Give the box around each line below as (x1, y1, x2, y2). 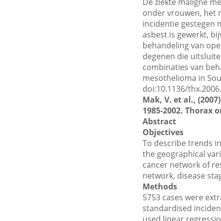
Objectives (142, 127, 184, 138)
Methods (142, 181, 177, 192)
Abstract (142, 116, 176, 127)
